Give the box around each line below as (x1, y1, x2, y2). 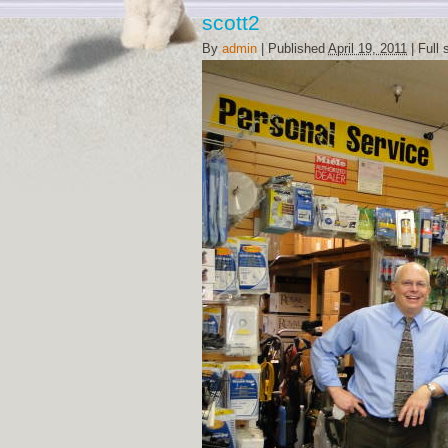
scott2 (202, 11, 260, 34)
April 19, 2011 (328, 41, 407, 56)
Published (268, 41, 325, 56)
